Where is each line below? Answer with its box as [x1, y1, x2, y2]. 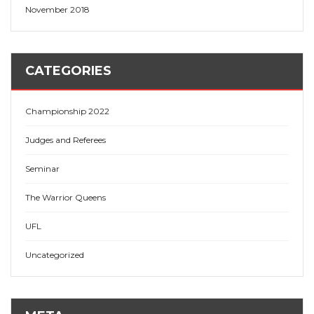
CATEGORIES [25, 63, 111, 79]
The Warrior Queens [25, 192, 106, 203]
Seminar [25, 163, 60, 175]
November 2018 [25, 4, 90, 15]
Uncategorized [25, 250, 84, 261]
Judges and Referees [25, 135, 106, 146]
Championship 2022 [25, 106, 109, 117]
